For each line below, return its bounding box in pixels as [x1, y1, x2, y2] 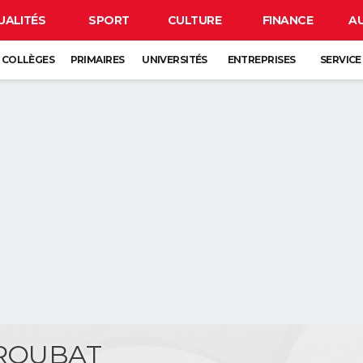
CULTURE [167, 13, 222, 28]
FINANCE [262, 13, 314, 28]
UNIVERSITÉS [142, 53, 207, 66]
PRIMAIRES [70, 53, 125, 66]
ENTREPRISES [227, 53, 296, 66]
